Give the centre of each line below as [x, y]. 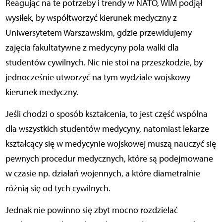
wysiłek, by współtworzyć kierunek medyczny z [91, 18]
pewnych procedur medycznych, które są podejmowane [109, 158]
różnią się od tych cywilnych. [58, 188]
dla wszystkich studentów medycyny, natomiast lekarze [107, 129]
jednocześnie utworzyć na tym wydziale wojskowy [98, 77]
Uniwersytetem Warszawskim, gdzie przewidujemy [98, 32]
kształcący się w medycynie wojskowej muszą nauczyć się [111, 143]
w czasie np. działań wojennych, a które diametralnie [103, 173]
